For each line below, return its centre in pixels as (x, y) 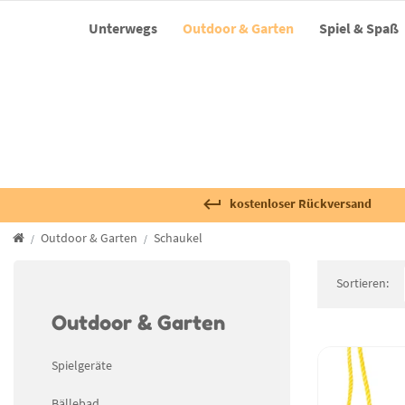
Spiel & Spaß (359, 28)
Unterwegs (123, 28)
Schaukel (178, 238)
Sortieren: (364, 283)
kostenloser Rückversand (300, 204)
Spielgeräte (82, 365)
